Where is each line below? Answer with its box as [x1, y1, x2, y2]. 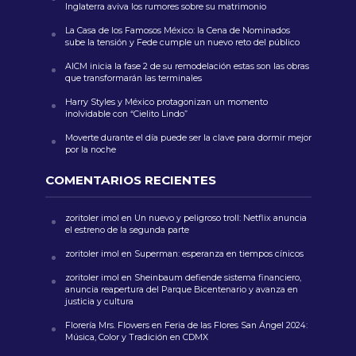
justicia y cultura [64, 296, 133, 308]
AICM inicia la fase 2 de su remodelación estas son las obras [64, 61, 309, 72]
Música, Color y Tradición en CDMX [64, 332, 208, 343]
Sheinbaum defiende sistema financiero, [133, 273, 301, 284]
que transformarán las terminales [64, 73, 204, 84]
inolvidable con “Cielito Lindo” [64, 109, 190, 120]
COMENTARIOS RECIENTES [44, 172, 216, 188]
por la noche [64, 145, 118, 156]
